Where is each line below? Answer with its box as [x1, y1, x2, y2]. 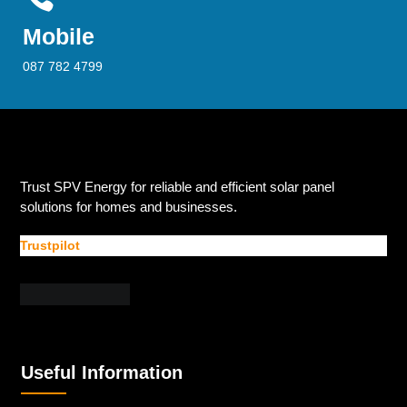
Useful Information [21, 362, 184, 383]
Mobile [23, 24, 94, 50]
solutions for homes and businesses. [20, 199, 238, 215]
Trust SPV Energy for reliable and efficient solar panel [20, 179, 335, 195]
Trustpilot [20, 238, 81, 253]
